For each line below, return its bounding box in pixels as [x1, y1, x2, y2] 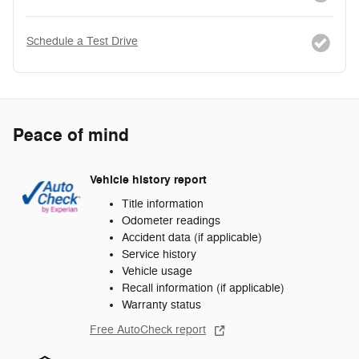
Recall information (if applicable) [122, 280, 284, 295]
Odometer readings [122, 213, 220, 228]
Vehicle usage [122, 264, 192, 278]
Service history [122, 247, 196, 261]
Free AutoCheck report [90, 322, 206, 337]
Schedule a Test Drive [26, 34, 138, 48]
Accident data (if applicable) [122, 230, 262, 244]
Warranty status [122, 297, 201, 312]
